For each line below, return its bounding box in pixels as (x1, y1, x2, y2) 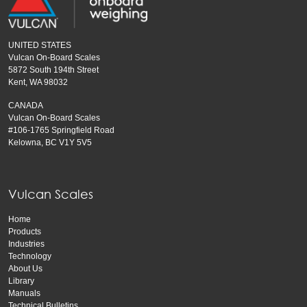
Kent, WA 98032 (8, 77, 68, 88)
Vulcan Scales (8, 186, 93, 202)
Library (8, 276, 34, 286)
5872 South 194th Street (8, 65, 99, 75)
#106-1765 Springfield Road (8, 125, 114, 136)
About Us (8, 264, 42, 274)
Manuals (8, 288, 40, 299)
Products (8, 227, 41, 237)
